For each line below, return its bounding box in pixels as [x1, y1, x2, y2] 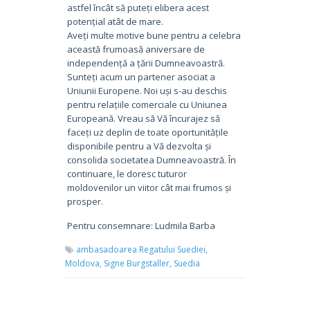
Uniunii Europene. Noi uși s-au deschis [66, 84, 227, 97]
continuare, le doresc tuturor [66, 167, 187, 180]
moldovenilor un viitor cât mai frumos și [66, 181, 231, 194]
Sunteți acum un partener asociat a [66, 70, 215, 83]
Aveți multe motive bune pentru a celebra [66, 28, 241, 42]
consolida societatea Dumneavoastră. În [66, 153, 236, 166]
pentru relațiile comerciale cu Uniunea [66, 98, 227, 111]
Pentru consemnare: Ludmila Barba [66, 219, 215, 232]
